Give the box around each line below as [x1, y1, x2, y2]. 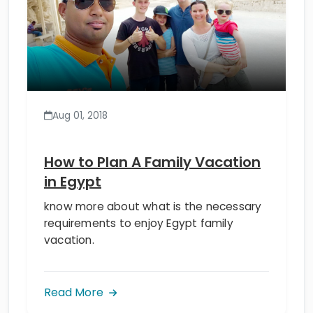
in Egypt [44, 147, 101, 168]
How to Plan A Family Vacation [44, 128, 261, 148]
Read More [44, 260, 106, 277]
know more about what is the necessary [44, 175, 262, 190]
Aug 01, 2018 [52, 85, 108, 99]
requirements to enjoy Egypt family [44, 191, 233, 207]
